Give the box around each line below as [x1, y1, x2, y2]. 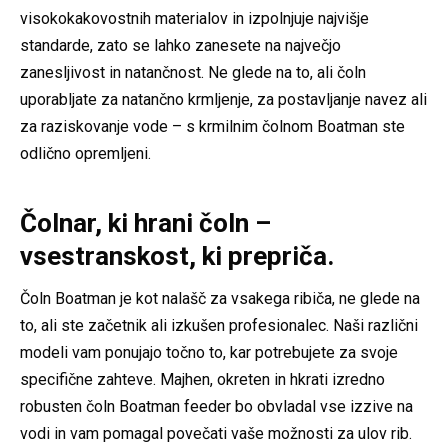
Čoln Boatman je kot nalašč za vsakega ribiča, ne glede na [20, 288, 420, 308]
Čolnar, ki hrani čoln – [20, 207, 271, 238]
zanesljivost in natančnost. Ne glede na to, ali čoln [20, 62, 366, 82]
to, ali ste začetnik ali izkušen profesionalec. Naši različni [20, 315, 418, 335]
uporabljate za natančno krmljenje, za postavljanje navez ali [20, 89, 427, 109]
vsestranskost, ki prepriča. [20, 240, 334, 271]
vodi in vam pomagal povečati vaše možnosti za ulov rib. [20, 423, 412, 443]
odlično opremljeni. [20, 143, 151, 163]
